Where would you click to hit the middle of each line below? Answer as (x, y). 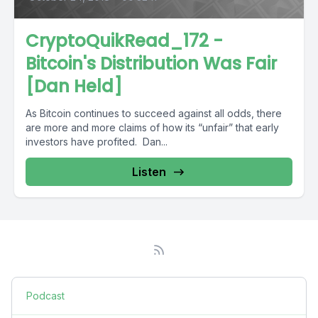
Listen (149, 172)
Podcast (45, 296)
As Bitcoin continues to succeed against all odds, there (154, 113)
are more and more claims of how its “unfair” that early (152, 127)
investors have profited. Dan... (97, 142)
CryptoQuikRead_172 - (124, 41)
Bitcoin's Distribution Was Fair (151, 64)
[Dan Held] (74, 86)
